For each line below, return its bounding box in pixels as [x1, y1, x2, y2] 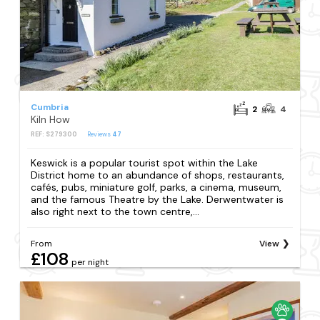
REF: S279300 [31, 130, 78, 139]
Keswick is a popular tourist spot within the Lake [31, 156, 259, 170]
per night [71, 256, 109, 269]
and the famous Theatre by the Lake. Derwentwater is [31, 193, 284, 206]
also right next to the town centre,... [31, 205, 200, 219]
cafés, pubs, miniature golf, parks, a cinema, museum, [31, 181, 282, 194]
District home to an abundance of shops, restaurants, [31, 169, 285, 182]
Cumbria [31, 101, 69, 113]
